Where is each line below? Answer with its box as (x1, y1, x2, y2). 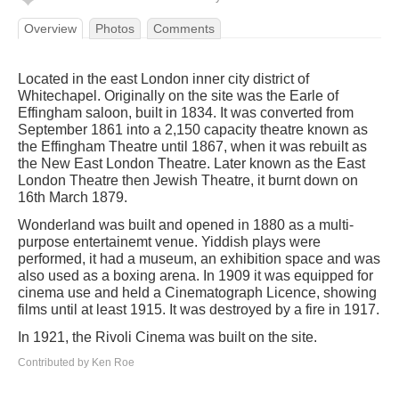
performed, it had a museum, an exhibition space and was (18, 251, 380, 266)
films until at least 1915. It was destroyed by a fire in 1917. (18, 302, 379, 317)
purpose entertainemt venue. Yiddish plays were (18, 234, 321, 249)
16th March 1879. (18, 190, 127, 205)
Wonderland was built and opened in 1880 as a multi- (18, 217, 354, 232)
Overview (24, 21, 77, 36)
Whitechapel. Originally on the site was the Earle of (18, 88, 338, 103)
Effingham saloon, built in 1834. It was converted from (18, 105, 354, 120)
